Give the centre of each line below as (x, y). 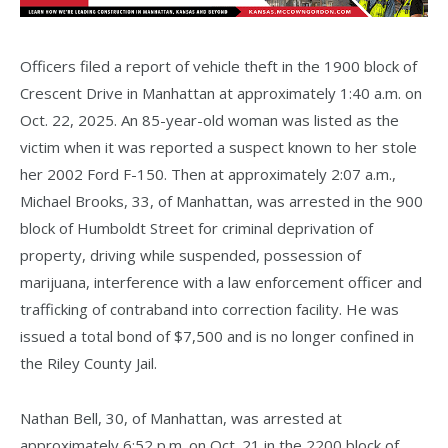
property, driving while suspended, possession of (190, 254)
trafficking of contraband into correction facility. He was (209, 308)
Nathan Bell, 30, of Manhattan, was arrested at (181, 417)
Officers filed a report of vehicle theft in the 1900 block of (218, 65)
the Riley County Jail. (88, 362)
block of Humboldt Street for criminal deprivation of (196, 227)
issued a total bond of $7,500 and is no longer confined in (217, 335)
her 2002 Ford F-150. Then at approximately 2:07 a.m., (208, 173)
